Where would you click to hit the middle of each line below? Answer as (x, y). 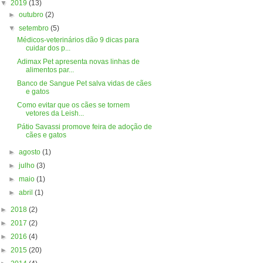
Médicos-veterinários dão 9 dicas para (78, 40)
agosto (30, 152)
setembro (34, 28)
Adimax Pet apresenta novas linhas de (79, 62)
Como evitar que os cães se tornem (74, 105)
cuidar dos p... (48, 48)
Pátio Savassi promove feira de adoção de (85, 127)
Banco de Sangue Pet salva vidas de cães (85, 83)
